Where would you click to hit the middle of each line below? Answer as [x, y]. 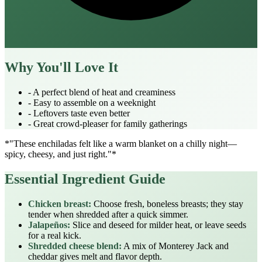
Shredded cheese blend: [75, 246]
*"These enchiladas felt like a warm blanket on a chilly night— [121, 143]
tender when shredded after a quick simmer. [108, 214]
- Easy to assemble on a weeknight [92, 102]
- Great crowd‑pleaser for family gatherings [108, 123]
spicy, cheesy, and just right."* [61, 154]
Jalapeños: [49, 225]
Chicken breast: [60, 204]
